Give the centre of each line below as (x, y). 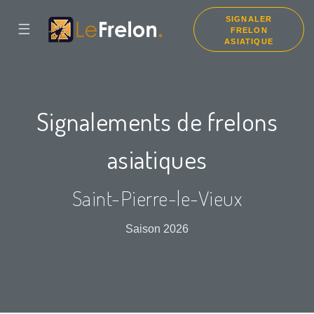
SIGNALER (249, 19)
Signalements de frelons (157, 121)
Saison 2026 (157, 229)
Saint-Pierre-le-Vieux (157, 198)
